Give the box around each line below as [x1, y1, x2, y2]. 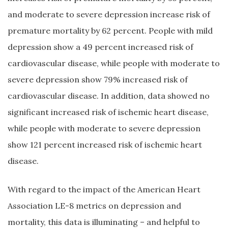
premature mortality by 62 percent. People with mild [8, 25, 213, 36]
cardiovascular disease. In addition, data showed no [8, 91, 210, 101]
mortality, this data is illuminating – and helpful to [8, 217, 200, 227]
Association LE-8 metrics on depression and [8, 201, 181, 211]
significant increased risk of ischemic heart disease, [8, 107, 209, 117]
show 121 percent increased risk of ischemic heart [8, 139, 202, 150]
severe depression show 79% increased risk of [8, 74, 188, 84]
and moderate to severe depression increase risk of [8, 9, 210, 19]
